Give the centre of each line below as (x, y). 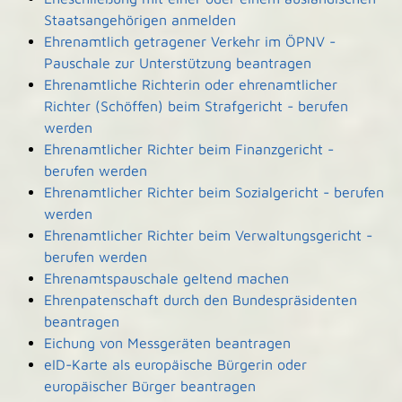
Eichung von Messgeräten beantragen (167, 343)
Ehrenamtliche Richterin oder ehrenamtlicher (190, 84)
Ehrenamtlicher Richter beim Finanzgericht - (188, 149)
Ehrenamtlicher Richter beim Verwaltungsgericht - (208, 235)
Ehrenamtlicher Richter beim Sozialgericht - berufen (214, 192)
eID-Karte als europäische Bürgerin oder (175, 364)
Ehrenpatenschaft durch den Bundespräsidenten (200, 300)
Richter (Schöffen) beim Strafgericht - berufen (196, 106)
